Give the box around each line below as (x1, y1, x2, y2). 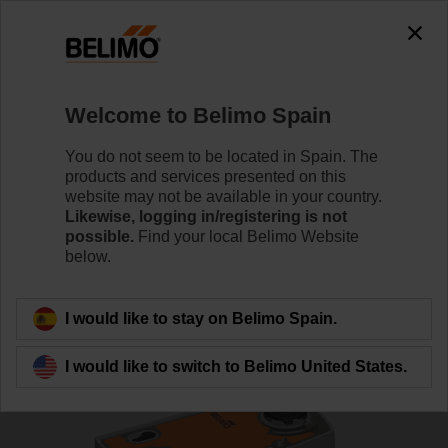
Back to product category (44, 301, 220, 318)
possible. (65, 227, 134, 245)
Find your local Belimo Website (134, 227, 359, 245)
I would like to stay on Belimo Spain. (65, 309, 337, 327)
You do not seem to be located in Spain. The (65, 147, 378, 165)
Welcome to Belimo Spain (65, 102, 331, 128)
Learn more (179, 209, 261, 226)
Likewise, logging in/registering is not (65, 207, 347, 225)
